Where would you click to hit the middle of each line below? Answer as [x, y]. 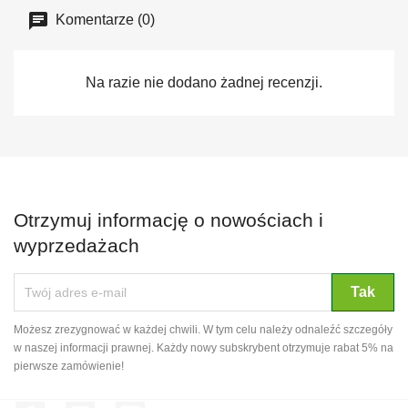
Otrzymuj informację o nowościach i [168, 219]
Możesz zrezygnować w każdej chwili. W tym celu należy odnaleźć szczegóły [203, 329]
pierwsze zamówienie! [69, 366]
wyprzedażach [76, 245]
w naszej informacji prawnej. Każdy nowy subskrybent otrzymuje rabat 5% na [204, 347]
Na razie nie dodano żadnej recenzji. [204, 82]
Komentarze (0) [103, 20]
